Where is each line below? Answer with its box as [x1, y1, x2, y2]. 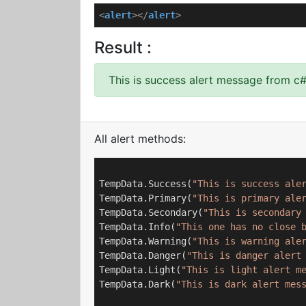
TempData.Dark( [99, 279, 176, 290]
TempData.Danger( [99, 250, 186, 261]
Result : [94, 38, 152, 57]
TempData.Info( [99, 221, 176, 232]
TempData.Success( [99, 178, 192, 189]
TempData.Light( [99, 264, 181, 275]
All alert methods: [94, 132, 186, 145]
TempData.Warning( [99, 236, 192, 247]
